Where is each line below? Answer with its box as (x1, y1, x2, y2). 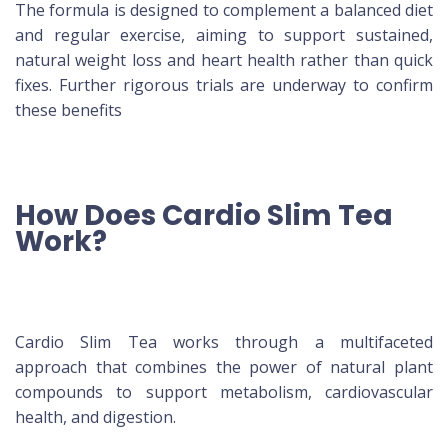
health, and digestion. (15, 406, 176, 429)
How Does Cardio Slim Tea (15, 196, 393, 236)
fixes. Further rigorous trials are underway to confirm (15, 74, 433, 97)
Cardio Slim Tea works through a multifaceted (15, 331, 433, 354)
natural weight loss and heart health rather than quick (15, 49, 433, 72)
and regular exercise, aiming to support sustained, (15, 24, 433, 47)
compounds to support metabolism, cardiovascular (15, 381, 433, 404)
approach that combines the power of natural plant (15, 356, 433, 379)
